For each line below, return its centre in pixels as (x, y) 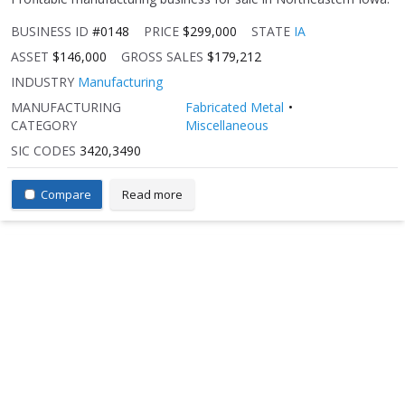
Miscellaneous (227, 126)
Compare (66, 194)
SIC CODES (43, 151)
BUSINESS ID (50, 32)
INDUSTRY (42, 82)
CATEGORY (44, 126)
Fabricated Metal (235, 108)
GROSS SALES (162, 57)
